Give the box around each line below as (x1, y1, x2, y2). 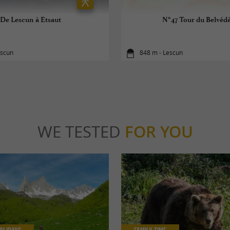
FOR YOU (124, 121, 193, 143)
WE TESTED (37, 121, 125, 143)
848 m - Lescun (140, 48, 183, 57)
